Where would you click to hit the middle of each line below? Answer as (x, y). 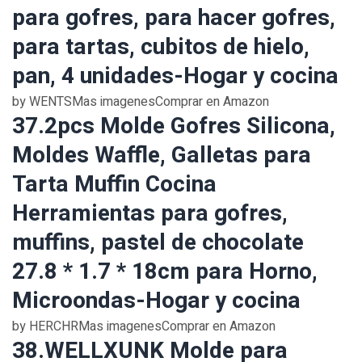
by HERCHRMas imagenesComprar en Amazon (144, 326)
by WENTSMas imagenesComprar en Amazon (141, 102)
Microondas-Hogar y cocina (156, 301)
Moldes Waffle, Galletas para (162, 156)
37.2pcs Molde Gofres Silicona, (174, 126)
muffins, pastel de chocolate (158, 243)
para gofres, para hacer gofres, (174, 18)
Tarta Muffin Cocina (114, 185)
